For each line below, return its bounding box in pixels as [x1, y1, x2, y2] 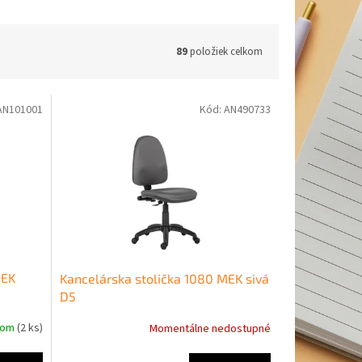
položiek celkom [187, 44, 263, 59]
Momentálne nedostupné [149, 321, 271, 338]
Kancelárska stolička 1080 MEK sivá [59, 270, 269, 286]
